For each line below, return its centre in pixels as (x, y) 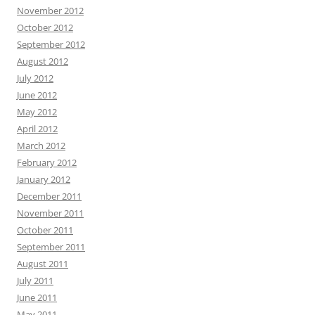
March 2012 (41, 146)
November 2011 (50, 213)
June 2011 (37, 297)
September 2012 (51, 44)
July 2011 (35, 281)
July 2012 (35, 78)
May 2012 (37, 112)
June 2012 (37, 95)
